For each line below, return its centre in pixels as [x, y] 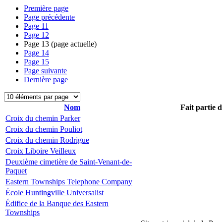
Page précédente [49, 17]
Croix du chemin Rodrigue [47, 140]
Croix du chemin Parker [43, 118]
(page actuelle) [73, 44]
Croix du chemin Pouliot [44, 129]
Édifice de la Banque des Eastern [57, 203]
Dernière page [46, 80]
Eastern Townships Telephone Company [69, 182]
